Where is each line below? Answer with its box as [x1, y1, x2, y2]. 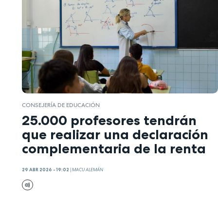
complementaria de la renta [22, 140, 206, 157]
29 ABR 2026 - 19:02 [22, 167, 69, 173]
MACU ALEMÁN [72, 167, 103, 173]
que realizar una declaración [22, 126, 208, 143]
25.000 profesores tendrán [22, 111, 197, 128]
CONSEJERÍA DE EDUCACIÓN [22, 101, 100, 109]
